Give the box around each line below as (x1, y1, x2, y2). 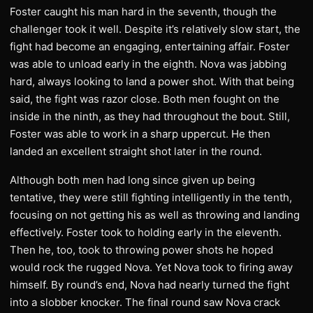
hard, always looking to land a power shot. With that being (10, 75, 294, 89)
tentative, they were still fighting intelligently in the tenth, (10, 191, 292, 205)
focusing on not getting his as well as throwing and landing (10, 208, 300, 222)
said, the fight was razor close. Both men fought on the (10, 92, 279, 106)
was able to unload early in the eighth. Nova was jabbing (10, 57, 286, 71)
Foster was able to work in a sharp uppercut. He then (10, 127, 270, 141)
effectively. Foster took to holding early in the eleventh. (10, 226, 282, 240)
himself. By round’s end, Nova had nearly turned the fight (10, 278, 289, 292)
